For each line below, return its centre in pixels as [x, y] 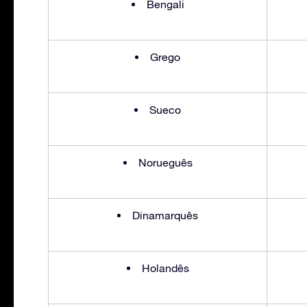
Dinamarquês [165, 215]
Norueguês [165, 162]
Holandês [165, 268]
